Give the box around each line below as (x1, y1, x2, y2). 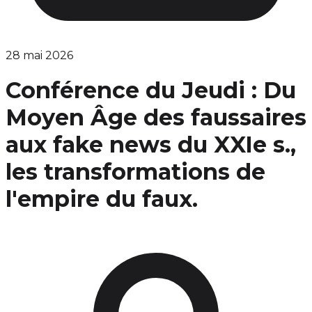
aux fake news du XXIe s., (6, 131, 296, 159)
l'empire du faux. (6, 185, 198, 213)
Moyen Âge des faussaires (6, 104, 306, 132)
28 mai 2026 (6, 49, 73, 62)
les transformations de (6, 158, 265, 186)
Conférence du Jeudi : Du (6, 77, 296, 104)
